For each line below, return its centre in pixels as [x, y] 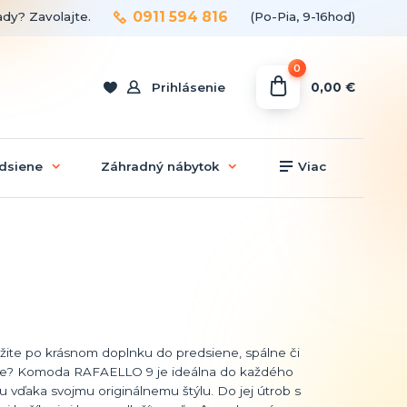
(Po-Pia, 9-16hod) [303, 16]
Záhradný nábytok [159, 166]
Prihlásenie [189, 87]
